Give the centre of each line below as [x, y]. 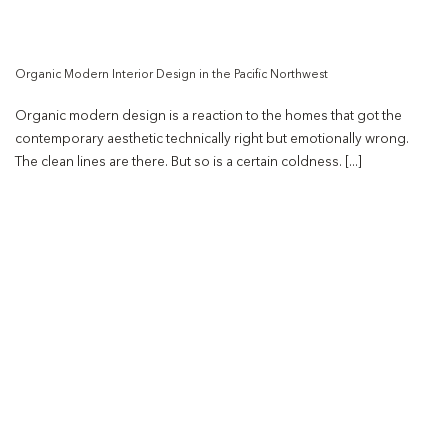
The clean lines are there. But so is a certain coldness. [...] [188, 163]
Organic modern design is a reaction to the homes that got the [208, 117]
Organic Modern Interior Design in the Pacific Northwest [171, 75]
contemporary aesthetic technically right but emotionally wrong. [212, 140]
